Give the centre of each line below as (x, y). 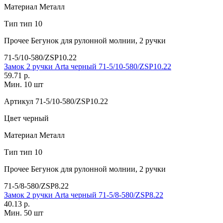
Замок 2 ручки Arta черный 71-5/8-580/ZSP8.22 (84, 195)
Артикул (19, 101)
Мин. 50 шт (24, 213)
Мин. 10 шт (24, 84)
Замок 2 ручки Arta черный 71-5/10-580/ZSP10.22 (88, 66)
